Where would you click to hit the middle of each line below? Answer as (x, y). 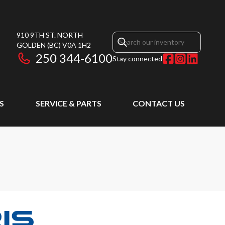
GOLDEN (31, 45)
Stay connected (137, 59)
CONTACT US (159, 103)
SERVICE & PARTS (68, 103)
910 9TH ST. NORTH (50, 35)
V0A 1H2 (77, 45)
